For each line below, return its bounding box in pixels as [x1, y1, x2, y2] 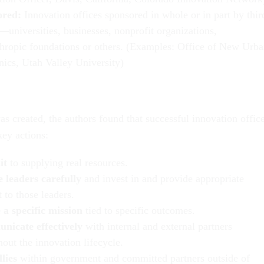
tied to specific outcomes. [82, 204, 195, 216]
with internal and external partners [82, 220, 232, 232]
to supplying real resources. [7, 156, 128, 169]
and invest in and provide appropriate [81, 172, 244, 184]
